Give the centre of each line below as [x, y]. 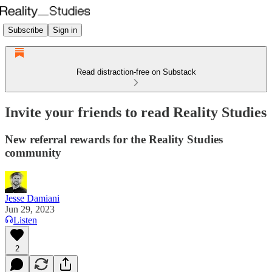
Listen [25, 220]
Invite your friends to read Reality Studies [136, 112]
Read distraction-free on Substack [136, 72]
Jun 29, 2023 [30, 209]
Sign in [65, 30]
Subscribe [25, 30]
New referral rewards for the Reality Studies [114, 139]
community [33, 152]
